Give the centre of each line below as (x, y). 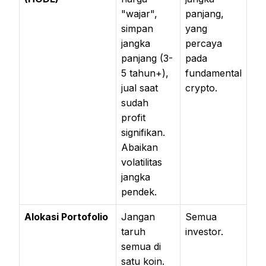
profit (133, 117)
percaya (204, 43)
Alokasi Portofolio (66, 216)
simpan (137, 28)
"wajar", (139, 13)
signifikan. (143, 132)
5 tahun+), (145, 73)
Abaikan (140, 147)
